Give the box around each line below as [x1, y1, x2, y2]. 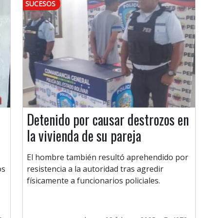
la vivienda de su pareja [27, 126, 141, 146]
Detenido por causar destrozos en [27, 109, 189, 130]
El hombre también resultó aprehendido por [27, 152, 188, 163]
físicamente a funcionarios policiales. [27, 175, 160, 186]
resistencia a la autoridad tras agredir [27, 163, 163, 175]
